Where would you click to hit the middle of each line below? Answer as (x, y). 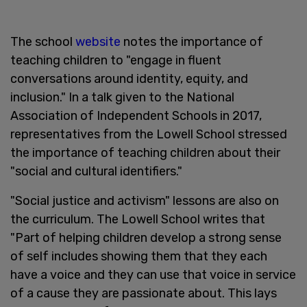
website (98, 41)
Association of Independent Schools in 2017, (136, 115)
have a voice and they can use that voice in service (153, 274)
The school (43, 41)
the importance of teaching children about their (145, 152)
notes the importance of (192, 41)
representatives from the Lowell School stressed (149, 134)
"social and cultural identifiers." (96, 171)
